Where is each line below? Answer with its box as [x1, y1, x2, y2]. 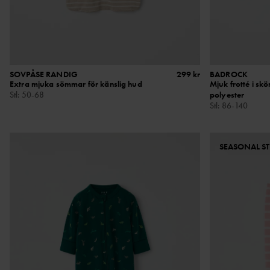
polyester [209, 89, 245, 101]
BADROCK [209, 69, 248, 80]
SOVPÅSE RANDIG [10, 69, 78, 80]
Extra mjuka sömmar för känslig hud [10, 78, 142, 90]
